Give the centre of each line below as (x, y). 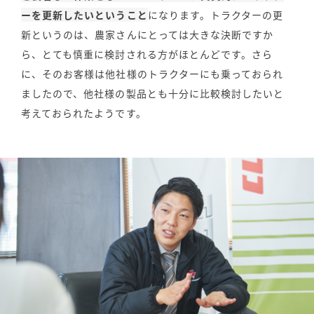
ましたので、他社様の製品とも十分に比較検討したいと (153, 93)
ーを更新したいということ (84, 14)
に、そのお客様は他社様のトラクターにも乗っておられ (152, 73)
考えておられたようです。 (84, 112)
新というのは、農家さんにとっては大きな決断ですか (148, 34)
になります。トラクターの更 (216, 14)
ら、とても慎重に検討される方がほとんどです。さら (147, 54)
